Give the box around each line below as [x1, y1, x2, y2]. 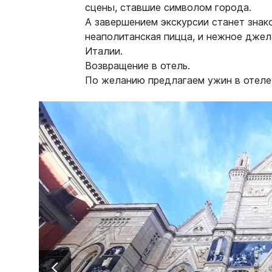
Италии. [85, 46, 123, 57]
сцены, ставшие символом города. [85, 2, 252, 13]
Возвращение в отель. [85, 60, 191, 72]
